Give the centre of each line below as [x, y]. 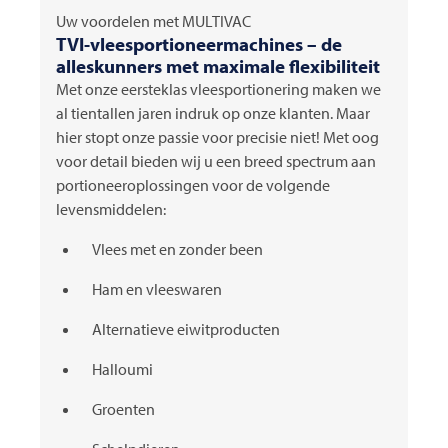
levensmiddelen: [111, 208]
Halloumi [122, 368]
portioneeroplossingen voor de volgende [193, 184]
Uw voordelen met [119, 20]
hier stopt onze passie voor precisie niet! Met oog [217, 136]
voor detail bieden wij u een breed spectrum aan [216, 160]
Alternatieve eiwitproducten [186, 328]
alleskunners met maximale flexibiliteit [218, 65]
